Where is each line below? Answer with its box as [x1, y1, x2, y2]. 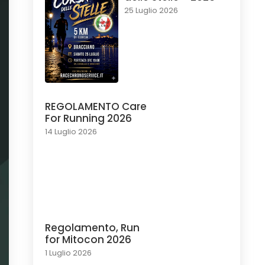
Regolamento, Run [45, 220, 140, 235]
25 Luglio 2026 [124, 4, 178, 16]
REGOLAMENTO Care [45, 99, 147, 114]
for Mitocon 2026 [45, 232, 131, 247]
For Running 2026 [45, 111, 132, 125]
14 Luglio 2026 [45, 125, 97, 137]
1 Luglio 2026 [45, 247, 92, 258]
